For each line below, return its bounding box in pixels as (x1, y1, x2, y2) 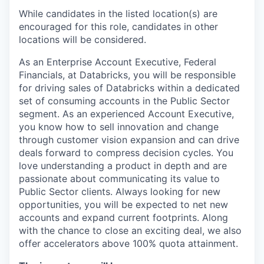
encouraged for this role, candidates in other (19, 21, 218, 32)
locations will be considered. (19, 34, 146, 45)
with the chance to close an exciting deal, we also (19, 225, 242, 236)
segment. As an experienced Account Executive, (19, 108, 234, 120)
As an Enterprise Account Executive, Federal (19, 56, 216, 68)
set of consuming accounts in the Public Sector (19, 95, 230, 107)
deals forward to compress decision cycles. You (19, 147, 233, 159)
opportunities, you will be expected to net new (19, 199, 228, 210)
